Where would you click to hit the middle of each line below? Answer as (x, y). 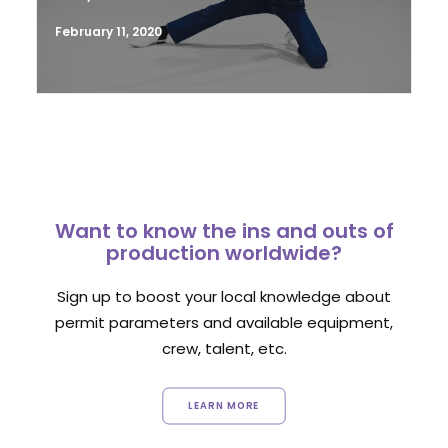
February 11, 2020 (108, 31)
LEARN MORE (224, 405)
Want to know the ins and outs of (224, 231)
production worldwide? (224, 253)
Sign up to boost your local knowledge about (224, 296)
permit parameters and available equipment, (224, 322)
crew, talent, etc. (224, 348)
